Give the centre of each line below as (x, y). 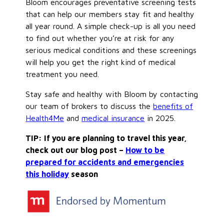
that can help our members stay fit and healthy (110, 14)
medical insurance (113, 118)
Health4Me (45, 118)
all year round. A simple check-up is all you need (111, 26)
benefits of (173, 106)
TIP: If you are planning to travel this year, (106, 138)
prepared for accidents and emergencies (105, 162)
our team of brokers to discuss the (89, 106)
